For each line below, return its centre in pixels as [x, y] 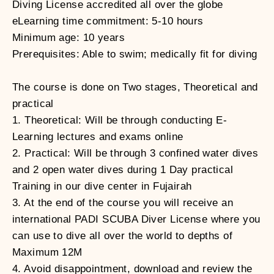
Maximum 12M [47, 253]
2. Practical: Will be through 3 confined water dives [135, 154]
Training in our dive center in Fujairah [102, 187]
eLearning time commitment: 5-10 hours [108, 21]
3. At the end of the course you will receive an [123, 203]
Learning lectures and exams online [98, 137]
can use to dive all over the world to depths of [122, 236]
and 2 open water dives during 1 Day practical [123, 170]
